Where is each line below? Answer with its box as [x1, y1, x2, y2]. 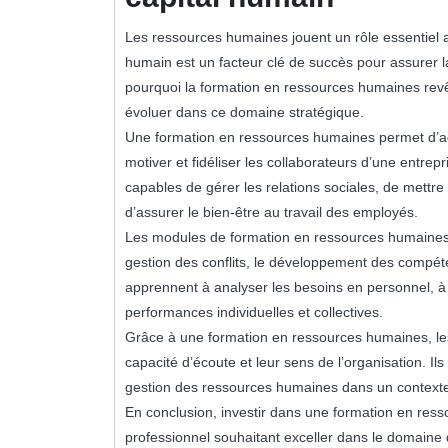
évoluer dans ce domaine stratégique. [125, 103, 364, 120]
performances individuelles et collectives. [125, 303, 383, 320]
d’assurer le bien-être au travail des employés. [125, 203, 418, 220]
